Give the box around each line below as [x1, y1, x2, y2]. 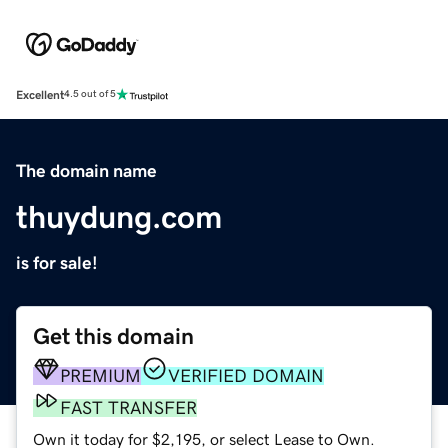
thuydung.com [16, 200, 222, 233]
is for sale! [16, 253, 98, 272]
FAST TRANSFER [60, 398, 197, 417]
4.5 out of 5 [64, 89, 116, 100]
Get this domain [33, 324, 194, 348]
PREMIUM [60, 366, 141, 385]
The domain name [16, 161, 157, 180]
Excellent [16, 88, 64, 101]
